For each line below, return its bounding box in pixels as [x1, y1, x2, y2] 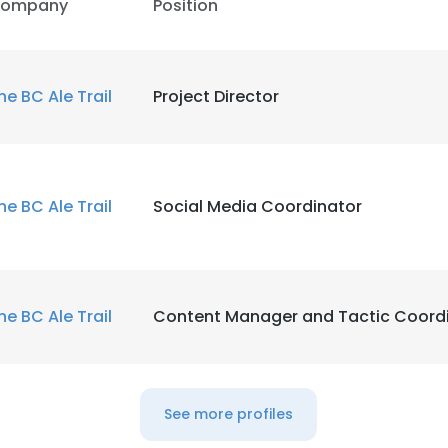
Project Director [153, 85, 279, 108]
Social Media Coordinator [153, 195, 362, 218]
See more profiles [163, 404, 293, 424]
